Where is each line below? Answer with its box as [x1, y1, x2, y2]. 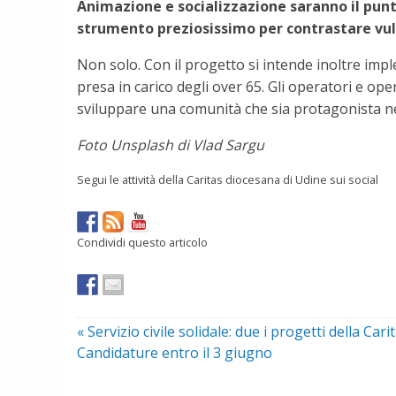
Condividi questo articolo [77, 233, 208, 250]
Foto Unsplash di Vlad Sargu [77, 134, 264, 155]
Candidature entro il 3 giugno [77, 342, 272, 362]
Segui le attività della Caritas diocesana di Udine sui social [77, 171, 378, 187]
